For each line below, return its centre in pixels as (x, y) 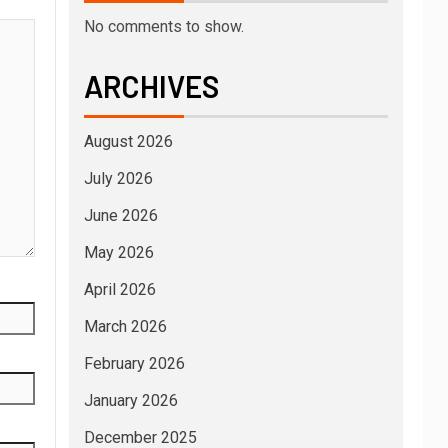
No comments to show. (163, 27)
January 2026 (130, 401)
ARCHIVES (151, 86)
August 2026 (128, 142)
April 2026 (119, 290)
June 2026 (120, 216)
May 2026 (118, 253)
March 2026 (125, 327)
